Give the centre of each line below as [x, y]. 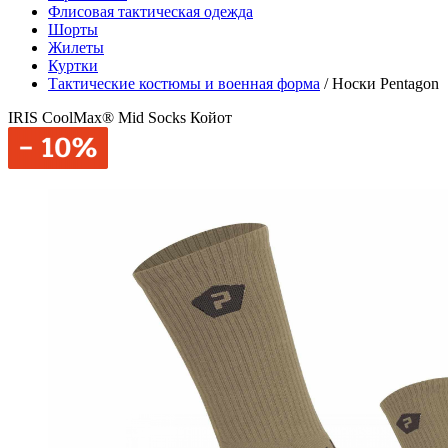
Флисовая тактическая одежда [150, 11]
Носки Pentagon [385, 83]
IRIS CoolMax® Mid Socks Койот [120, 117]
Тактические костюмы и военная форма [184, 83]
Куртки [73, 65]
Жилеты [76, 47]
